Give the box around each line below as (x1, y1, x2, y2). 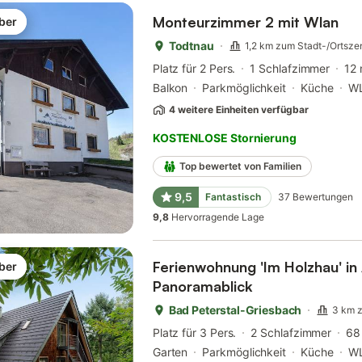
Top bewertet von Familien (179, 160, 301, 173)
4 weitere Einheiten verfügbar (168, 103, 309, 116)
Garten (152, 345, 188, 360)
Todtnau (168, 39, 214, 53)
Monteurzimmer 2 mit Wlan (152, 13, 339, 32)
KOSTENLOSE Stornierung (152, 131, 297, 145)
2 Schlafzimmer (250, 326, 332, 340)
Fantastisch (204, 191, 261, 204)
